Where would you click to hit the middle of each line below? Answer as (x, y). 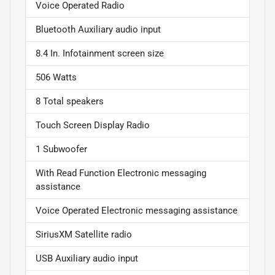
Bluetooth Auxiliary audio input (98, 29)
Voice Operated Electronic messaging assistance (137, 210)
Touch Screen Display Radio (93, 125)
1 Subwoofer (61, 149)
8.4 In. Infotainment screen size (100, 53)
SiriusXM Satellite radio (84, 234)
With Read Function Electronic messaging (121, 173)
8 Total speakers (70, 101)
